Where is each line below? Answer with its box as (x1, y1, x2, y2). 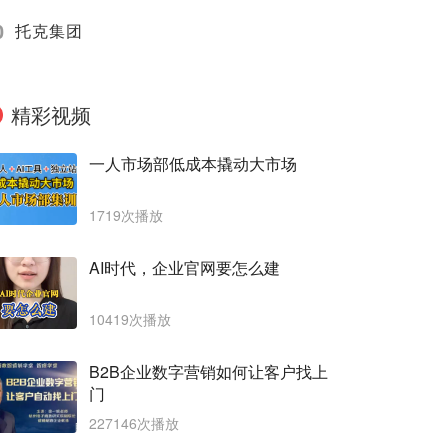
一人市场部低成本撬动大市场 (89, 152, 297, 175)
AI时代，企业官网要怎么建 (89, 256, 280, 279)
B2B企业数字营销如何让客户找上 (89, 360, 328, 383)
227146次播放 (89, 413, 179, 433)
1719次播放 (89, 205, 163, 225)
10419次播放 (89, 309, 171, 329)
